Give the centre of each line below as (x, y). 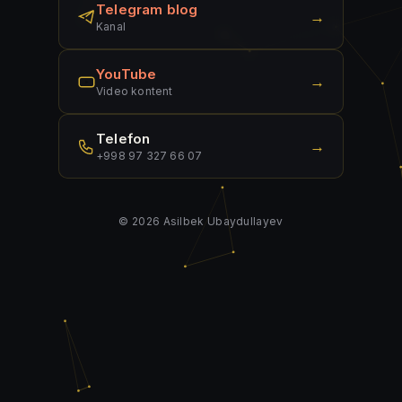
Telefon (123, 139)
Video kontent (135, 91)
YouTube (127, 74)
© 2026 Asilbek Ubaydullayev (201, 221)
